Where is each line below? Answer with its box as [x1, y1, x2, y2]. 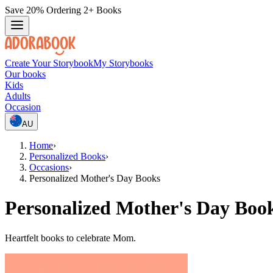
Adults [5, 91, 30, 101]
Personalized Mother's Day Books [29, 173, 160, 183]
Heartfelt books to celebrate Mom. [5, 232, 136, 243]
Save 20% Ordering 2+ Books [5, 5, 121, 15]
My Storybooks [93, 58, 153, 68]
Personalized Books [29, 151, 105, 161]
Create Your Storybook [5, 58, 93, 68]
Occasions [29, 162, 69, 172]
